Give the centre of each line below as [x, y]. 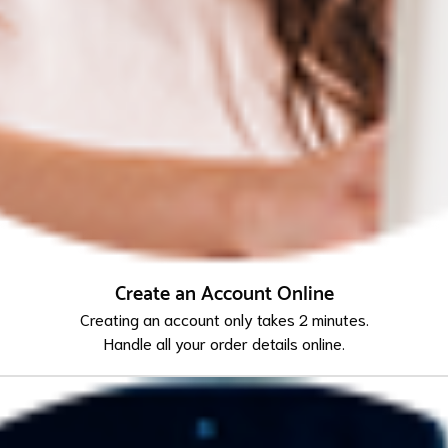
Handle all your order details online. [224, 343]
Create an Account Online [224, 295]
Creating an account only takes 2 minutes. [224, 319]
